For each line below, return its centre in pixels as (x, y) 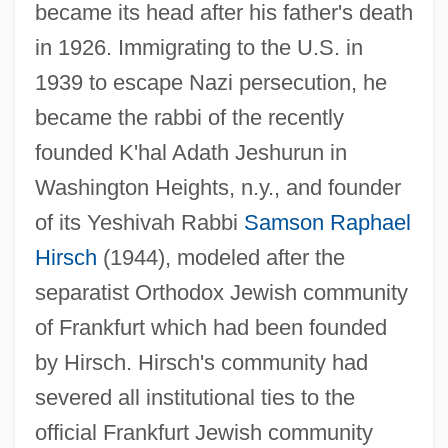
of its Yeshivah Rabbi (139, 222)
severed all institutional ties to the (194, 397)
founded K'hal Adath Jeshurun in (190, 152)
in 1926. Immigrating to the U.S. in (198, 47)
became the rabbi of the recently (189, 117)
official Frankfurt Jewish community (203, 432)
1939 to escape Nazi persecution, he (210, 82)
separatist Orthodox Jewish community (221, 292)
